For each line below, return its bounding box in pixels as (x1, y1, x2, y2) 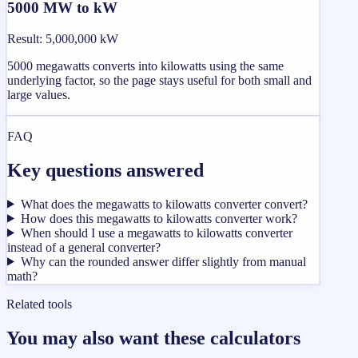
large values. (7, 87, 70, 101)
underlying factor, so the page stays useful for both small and (7, 73, 312, 87)
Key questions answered (7, 159, 204, 181)
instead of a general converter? (7, 240, 161, 254)
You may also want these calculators (6, 327, 300, 348)
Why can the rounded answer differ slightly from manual (20, 254, 306, 268)
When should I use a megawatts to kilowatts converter (20, 225, 292, 240)
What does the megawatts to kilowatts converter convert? (20, 197, 308, 211)
